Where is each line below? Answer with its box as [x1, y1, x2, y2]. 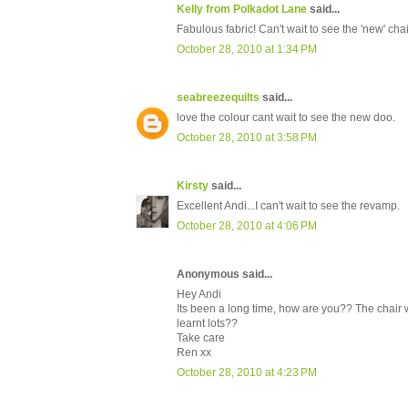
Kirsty [177, 179, 209, 193]
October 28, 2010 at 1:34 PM [177, 43, 317, 56]
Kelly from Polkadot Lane [177, 3, 307, 16]
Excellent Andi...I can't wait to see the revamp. [177, 199, 400, 213]
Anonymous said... [177, 268, 272, 281]
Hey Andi [177, 288, 221, 301]
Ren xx [177, 346, 211, 360]
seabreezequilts [177, 91, 260, 105]
